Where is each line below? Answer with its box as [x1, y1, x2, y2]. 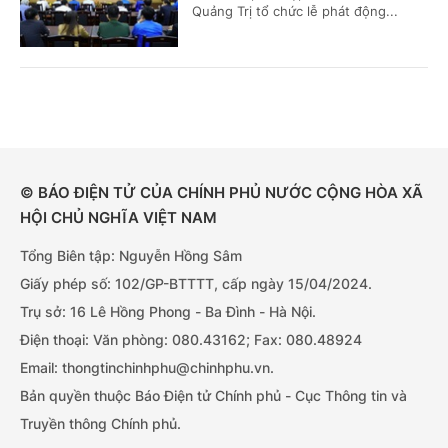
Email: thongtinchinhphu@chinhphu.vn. [20, 359, 274, 376]
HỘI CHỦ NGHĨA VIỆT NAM [20, 208, 217, 227]
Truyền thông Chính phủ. [20, 415, 181, 432]
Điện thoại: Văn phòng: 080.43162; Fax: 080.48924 [20, 331, 362, 348]
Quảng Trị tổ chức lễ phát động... [192, 3, 398, 19]
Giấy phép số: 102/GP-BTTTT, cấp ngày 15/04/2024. [20, 275, 372, 292]
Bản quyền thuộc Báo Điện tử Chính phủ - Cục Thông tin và [20, 387, 407, 404]
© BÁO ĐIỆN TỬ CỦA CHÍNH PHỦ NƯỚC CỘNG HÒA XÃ [20, 183, 423, 202]
